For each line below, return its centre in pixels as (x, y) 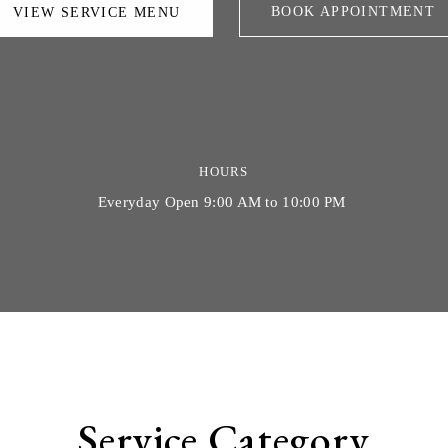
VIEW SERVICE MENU (96, 12)
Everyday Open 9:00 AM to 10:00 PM (224, 201)
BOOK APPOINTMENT (353, 11)
